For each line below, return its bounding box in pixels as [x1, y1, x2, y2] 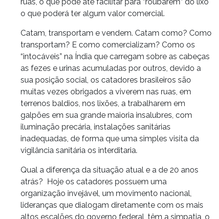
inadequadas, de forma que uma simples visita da [21, 133, 199, 143]
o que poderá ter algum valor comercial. [21, 8, 165, 18]
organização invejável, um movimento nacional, [21, 188, 192, 198]
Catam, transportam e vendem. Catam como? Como [21, 28, 212, 38]
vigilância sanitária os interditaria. [21, 145, 137, 155]
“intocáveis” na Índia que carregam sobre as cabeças [21, 51, 210, 61]
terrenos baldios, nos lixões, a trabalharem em [21, 98, 185, 108]
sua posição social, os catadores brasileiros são [21, 75, 191, 85]
